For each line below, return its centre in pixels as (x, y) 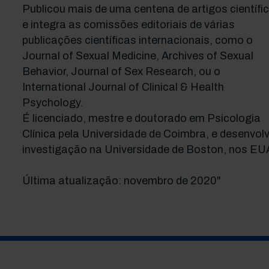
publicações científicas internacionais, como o (137, 40)
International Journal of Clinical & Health (123, 87)
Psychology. (52, 103)
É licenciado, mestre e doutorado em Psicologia (141, 118)
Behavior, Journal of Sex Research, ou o (121, 71)
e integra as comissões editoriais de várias (128, 25)
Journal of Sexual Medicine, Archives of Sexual (138, 56)
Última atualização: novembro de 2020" (121, 181)
